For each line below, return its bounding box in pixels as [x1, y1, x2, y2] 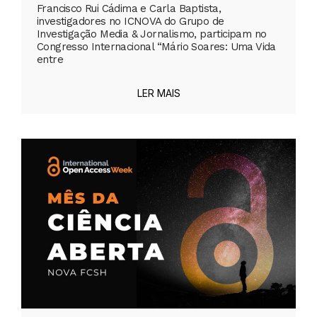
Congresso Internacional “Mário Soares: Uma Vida [37, 40, 276, 54]
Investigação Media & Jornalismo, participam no [37, 28, 267, 41]
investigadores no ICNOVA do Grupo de [37, 15, 224, 28]
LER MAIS [137, 87, 180, 100]
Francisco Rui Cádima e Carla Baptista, [37, 2, 221, 16]
